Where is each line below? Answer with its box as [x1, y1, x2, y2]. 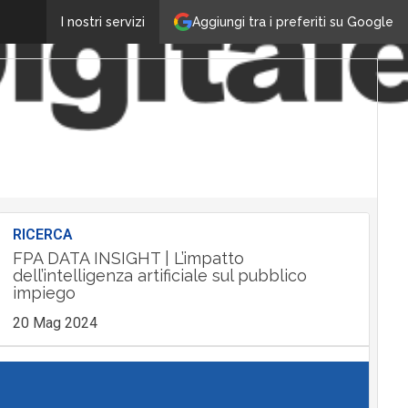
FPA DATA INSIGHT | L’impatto [12, 249, 244, 268]
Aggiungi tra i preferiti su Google [192, 14, 393, 29]
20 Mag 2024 [12, 314, 97, 331]
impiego [12, 283, 76, 302]
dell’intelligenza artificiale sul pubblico [12, 266, 307, 285]
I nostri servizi [61, 15, 145, 29]
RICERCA [12, 226, 73, 243]
